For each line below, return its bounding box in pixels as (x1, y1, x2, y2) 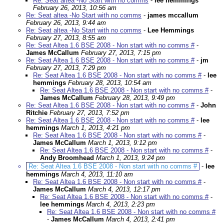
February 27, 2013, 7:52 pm (49, 109, 129, 117)
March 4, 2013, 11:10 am (61, 170, 133, 178)
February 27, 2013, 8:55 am (26, 34, 106, 42)
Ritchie (26, 109, 47, 117)
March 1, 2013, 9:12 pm (88, 139, 157, 147)
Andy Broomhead (40, 154, 94, 162)
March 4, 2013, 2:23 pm (86, 200, 155, 208)
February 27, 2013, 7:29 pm (26, 64, 106, 72)
